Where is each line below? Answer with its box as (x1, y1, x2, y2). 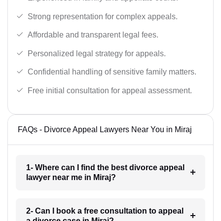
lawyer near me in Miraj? (26, 173, 116, 182)
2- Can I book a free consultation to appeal (26, 206, 184, 215)
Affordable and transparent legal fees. (28, 31, 158, 39)
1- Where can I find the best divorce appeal (26, 163, 184, 172)
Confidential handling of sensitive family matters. (28, 68, 196, 76)
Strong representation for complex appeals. (28, 12, 178, 21)
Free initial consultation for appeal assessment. (28, 86, 192, 95)
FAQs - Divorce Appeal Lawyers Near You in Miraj (18, 125, 192, 134)
